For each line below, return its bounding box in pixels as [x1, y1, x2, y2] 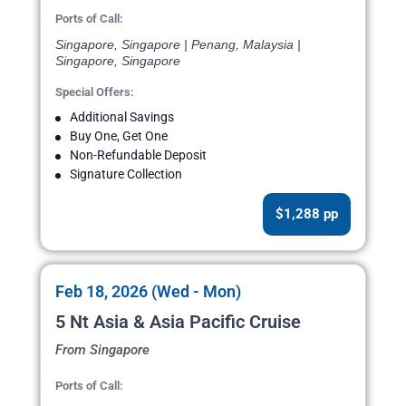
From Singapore [55, 342, 150, 359]
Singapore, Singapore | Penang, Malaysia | [55, 37, 301, 53]
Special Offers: [55, 85, 134, 100]
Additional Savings [70, 110, 174, 125]
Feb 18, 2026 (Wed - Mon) [55, 282, 241, 302]
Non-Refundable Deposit [70, 148, 207, 163]
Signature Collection [70, 167, 182, 182]
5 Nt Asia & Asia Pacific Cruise [55, 311, 301, 333]
